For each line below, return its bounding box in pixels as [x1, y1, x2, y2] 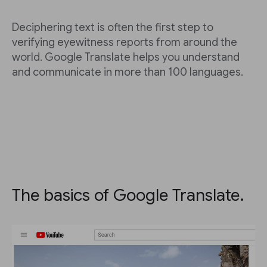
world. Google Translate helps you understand [12, 51, 240, 64]
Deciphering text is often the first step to [12, 21, 213, 35]
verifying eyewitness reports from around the [12, 36, 237, 49]
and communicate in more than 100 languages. [12, 66, 246, 79]
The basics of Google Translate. [12, 185, 244, 206]
